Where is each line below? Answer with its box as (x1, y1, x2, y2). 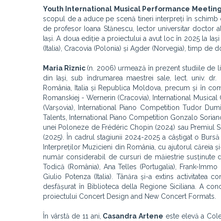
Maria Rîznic (43, 64, 87, 72)
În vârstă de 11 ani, (43, 212, 101, 220)
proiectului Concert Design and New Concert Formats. (43, 192, 216, 200)
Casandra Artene (101, 212, 164, 220)
